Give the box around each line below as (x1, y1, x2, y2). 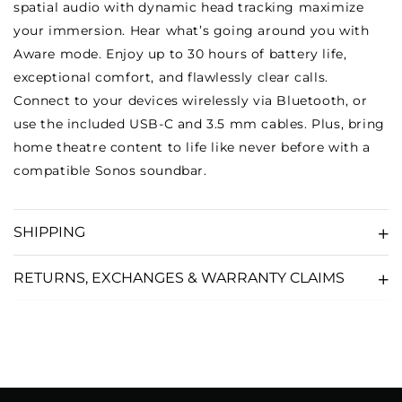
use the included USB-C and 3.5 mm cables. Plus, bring (13, 116, 385, 132)
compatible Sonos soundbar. (13, 162, 207, 179)
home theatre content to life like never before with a (13, 139, 371, 155)
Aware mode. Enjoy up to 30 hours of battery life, (13, 46, 347, 62)
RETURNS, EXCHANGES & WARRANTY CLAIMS (13, 269, 345, 286)
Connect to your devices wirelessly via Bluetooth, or (13, 92, 368, 109)
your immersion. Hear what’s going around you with (13, 22, 370, 39)
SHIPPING (13, 223, 85, 240)
